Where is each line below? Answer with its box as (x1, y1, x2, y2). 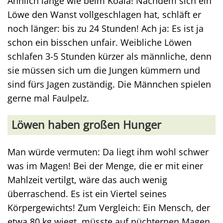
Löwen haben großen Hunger (11, 117, 161, 132)
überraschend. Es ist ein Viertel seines (7, 188, 167, 200)
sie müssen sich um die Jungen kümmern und (7, 64, 200, 77)
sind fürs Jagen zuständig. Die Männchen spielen (7, 78, 211, 91)
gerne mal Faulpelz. (7, 92, 89, 105)
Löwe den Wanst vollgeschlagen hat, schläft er (7, 8, 201, 21)
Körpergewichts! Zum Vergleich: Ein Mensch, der (7, 202, 210, 214)
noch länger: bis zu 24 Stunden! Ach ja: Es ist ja (7, 22, 204, 35)
